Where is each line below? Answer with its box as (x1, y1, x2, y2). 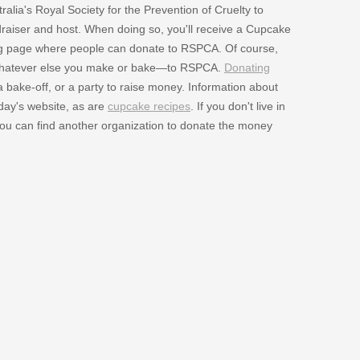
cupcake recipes (107, 99, 190, 112)
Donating (223, 60, 270, 74)
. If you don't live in (190, 99, 285, 112)
